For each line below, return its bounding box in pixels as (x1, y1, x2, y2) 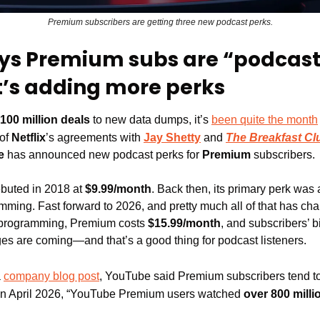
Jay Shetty (144, 131, 201, 144)
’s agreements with (46, 131, 144, 144)
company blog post (4, 270, 99, 283)
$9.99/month (85, 183, 151, 196)
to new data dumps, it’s (90, 114, 211, 126)
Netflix (11, 131, 46, 144)
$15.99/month (148, 217, 221, 230)
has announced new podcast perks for (4, 149, 202, 161)
